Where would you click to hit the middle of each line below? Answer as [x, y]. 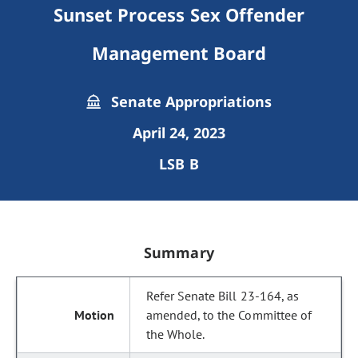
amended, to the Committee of [229, 315]
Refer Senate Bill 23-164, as [223, 296]
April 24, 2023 [179, 133]
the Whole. [176, 334]
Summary [179, 253]
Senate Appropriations [189, 101]
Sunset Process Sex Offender [179, 14]
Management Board [179, 53]
